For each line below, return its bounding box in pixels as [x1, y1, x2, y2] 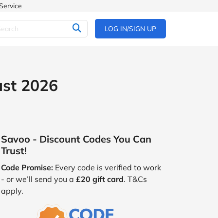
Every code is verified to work [53, 163, 161, 172]
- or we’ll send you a [1, 174, 76, 184]
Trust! [1, 145, 27, 157]
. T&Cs [124, 174, 147, 184]
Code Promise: [1, 163, 53, 172]
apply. [1, 186, 23, 196]
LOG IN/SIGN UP [105, 24, 156, 33]
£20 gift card [76, 174, 124, 184]
